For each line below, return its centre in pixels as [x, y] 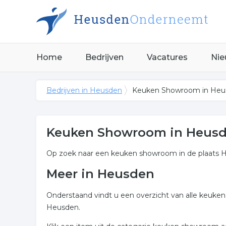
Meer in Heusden [100, 174]
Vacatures [167, 57]
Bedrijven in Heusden [84, 90]
